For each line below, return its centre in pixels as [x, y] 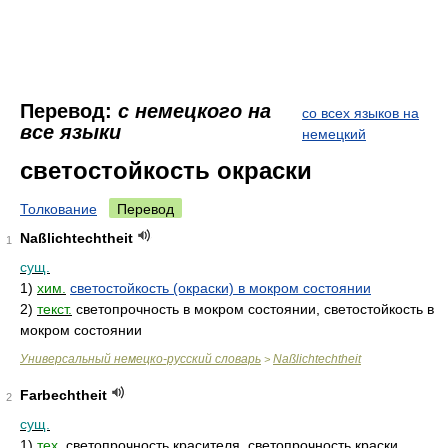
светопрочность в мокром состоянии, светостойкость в [255, 309]
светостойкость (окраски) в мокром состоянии [220, 288]
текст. [54, 309]
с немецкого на [194, 111]
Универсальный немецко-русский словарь [140, 359]
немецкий [334, 134]
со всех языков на [360, 113]
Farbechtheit [63, 395]
